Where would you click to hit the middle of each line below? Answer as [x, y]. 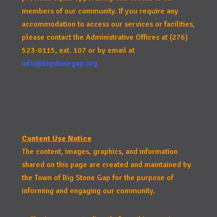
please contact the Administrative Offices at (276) [105, 37]
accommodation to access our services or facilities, [108, 24]
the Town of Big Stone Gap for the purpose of [97, 178]
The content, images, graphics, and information [100, 152]
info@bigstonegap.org [59, 63]
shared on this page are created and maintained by [106, 165]
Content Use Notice [56, 139]
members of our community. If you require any [100, 11]
